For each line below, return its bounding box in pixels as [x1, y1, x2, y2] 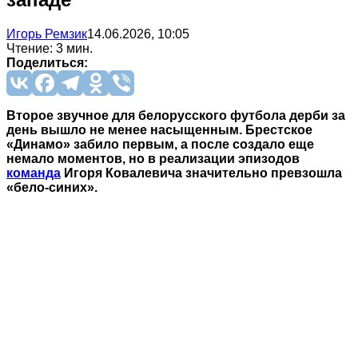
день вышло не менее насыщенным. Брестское [6, 122, 312, 137]
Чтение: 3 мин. [6, 41, 93, 55]
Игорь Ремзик [6, 26, 87, 41]
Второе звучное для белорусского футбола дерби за [6, 108, 345, 122]
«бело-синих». [6, 180, 97, 194]
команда [6, 165, 61, 180]
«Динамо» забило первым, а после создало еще [6, 137, 314, 151]
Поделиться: [6, 55, 88, 70]
